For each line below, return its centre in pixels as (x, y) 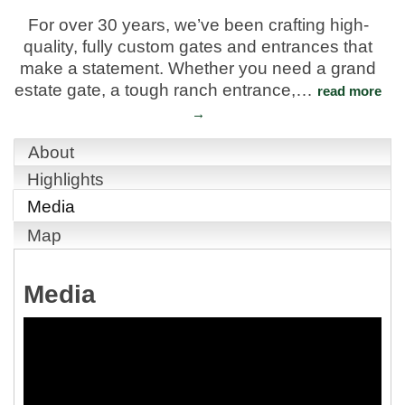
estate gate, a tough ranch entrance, (155, 89)
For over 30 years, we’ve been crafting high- (198, 24)
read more (349, 90)
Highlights (66, 179)
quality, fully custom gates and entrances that (198, 46)
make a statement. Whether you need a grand (198, 68)
